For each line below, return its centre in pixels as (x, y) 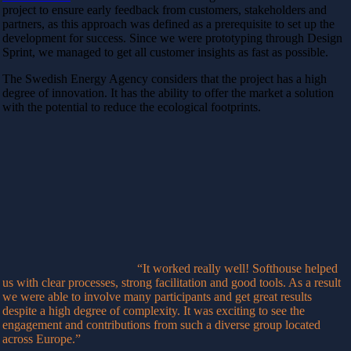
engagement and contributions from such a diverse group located (161, 324)
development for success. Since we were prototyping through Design (172, 38)
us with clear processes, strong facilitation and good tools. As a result (172, 282)
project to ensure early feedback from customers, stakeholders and (165, 9)
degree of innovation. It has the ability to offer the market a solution (168, 92)
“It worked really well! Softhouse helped (237, 268)
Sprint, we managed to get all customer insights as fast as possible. (167, 52)
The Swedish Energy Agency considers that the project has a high (165, 78)
